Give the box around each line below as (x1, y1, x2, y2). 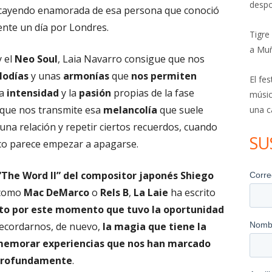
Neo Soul (15, 52, 58, 66)
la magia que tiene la (102, 220, 206, 233)
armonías (63, 69, 109, 83)
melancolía (103, 103, 157, 117)
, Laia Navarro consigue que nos (58, 52, 205, 66)
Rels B (100, 186, 129, 199)
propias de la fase (111, 86, 195, 100)
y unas (28, 69, 63, 83)
